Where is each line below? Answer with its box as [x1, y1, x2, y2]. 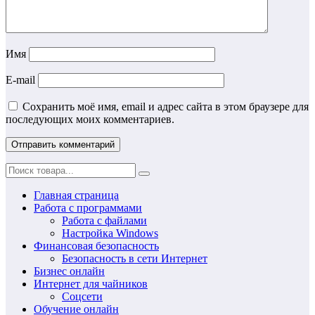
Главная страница [34, 189, 119, 202]
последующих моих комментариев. [6, 113, 174, 126]
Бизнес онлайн [34, 265, 105, 278]
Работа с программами [34, 202, 142, 214]
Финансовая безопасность [34, 240, 159, 252]
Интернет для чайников [34, 278, 148, 290]
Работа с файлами [62, 214, 147, 227]
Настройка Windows [62, 227, 158, 240]
